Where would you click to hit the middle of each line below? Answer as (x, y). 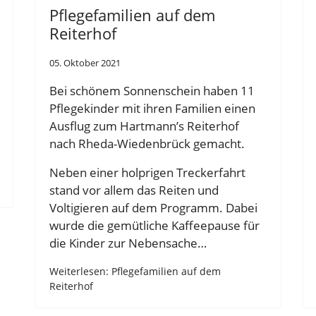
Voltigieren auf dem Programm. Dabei (153, 208)
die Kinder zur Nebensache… (128, 243)
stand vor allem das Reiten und (134, 190)
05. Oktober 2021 (85, 62)
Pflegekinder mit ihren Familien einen (152, 108)
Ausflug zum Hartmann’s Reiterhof (144, 126)
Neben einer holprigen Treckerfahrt (147, 173)
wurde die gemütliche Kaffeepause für (154, 226)
